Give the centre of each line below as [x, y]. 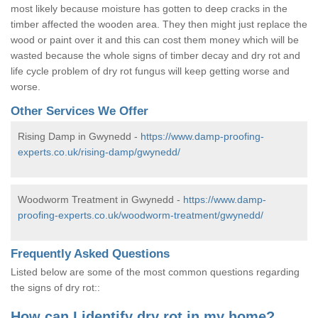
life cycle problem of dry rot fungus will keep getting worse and [150, 71]
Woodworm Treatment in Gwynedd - [100, 199]
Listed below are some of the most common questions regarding [155, 272]
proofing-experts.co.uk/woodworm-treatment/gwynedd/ [141, 215]
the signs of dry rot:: [55, 287]
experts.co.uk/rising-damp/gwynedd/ [99, 152]
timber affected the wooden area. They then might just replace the [159, 24]
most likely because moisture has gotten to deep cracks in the [149, 8]
